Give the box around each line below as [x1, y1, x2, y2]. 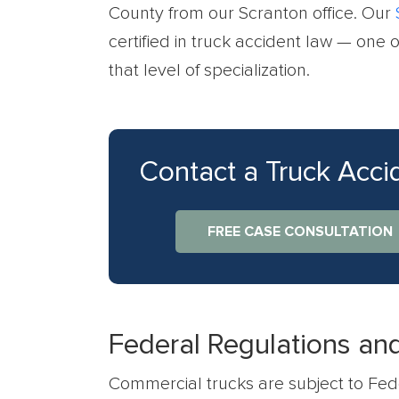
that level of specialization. [109, 61, 310, 79]
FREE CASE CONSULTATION [208, 224, 394, 239]
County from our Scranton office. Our [109, 4, 395, 22]
